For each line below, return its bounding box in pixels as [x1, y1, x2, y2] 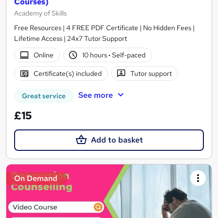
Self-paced [110, 50, 146, 59]
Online [33, 50, 54, 59]
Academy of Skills [14, 8, 67, 18]
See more [78, 90, 113, 100]
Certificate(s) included [33, 69, 102, 78]
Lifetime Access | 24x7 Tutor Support [14, 34, 127, 43]
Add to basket [91, 134, 143, 145]
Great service [22, 91, 66, 100]
